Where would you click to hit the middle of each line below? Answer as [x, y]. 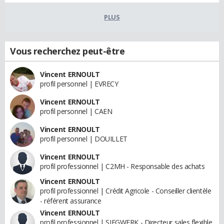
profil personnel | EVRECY [79, 83]
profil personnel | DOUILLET [84, 138]
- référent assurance [71, 200]
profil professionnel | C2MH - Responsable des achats [122, 166]
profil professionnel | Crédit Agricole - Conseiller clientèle [126, 190]
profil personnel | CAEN [76, 111]
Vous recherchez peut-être [67, 51]
